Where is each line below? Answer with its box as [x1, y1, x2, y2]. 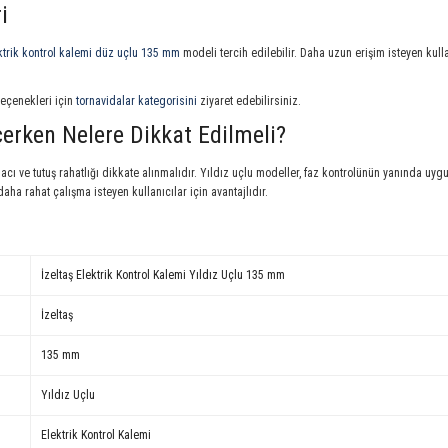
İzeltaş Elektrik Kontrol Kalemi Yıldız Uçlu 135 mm [41, 268, 285, 282]
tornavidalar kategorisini [76, 94, 197, 108]
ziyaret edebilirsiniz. [197, 94, 301, 108]
